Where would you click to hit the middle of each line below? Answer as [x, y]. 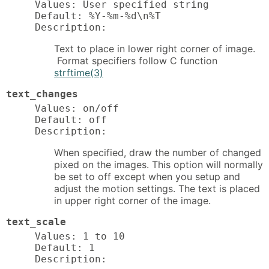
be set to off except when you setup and [147, 177]
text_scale [36, 222]
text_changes [42, 94]
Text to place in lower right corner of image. [155, 49]
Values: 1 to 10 [80, 237]
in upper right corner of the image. [132, 201]
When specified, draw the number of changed [158, 153]
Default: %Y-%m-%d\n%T [98, 16]
